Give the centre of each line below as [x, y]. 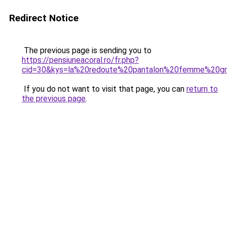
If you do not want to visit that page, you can [104, 89]
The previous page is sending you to [87, 50]
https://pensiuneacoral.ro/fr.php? [80, 60]
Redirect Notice [44, 18]
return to [202, 89]
